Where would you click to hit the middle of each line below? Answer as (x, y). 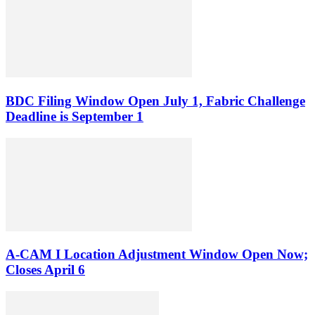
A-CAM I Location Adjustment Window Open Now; (157, 255)
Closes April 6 (45, 270)
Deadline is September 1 (75, 116)
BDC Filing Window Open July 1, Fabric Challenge (155, 101)
